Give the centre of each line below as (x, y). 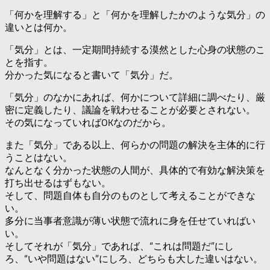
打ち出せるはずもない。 (58, 183)
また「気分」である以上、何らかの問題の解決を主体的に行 (135, 145)
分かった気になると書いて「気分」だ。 (92, 75)
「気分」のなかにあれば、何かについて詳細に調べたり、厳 (135, 98)
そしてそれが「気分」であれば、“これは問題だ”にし (119, 246)
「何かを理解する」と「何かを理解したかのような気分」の (135, 15)
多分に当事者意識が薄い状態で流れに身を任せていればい (130, 221)
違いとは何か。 (39, 28)
